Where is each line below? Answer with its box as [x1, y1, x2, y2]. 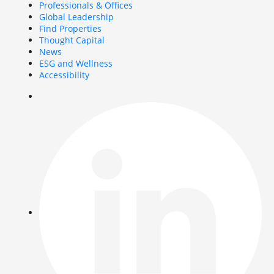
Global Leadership [39, 10, 114, 23]
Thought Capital [39, 34, 105, 46]
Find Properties [39, 22, 102, 34]
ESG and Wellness [39, 57, 113, 69]
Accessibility [39, 68, 89, 81]
